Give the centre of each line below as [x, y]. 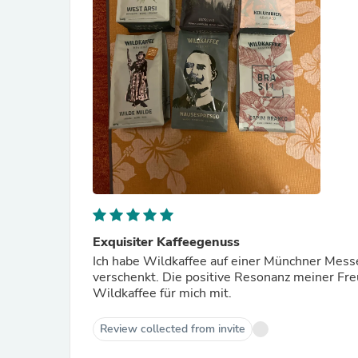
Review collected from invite [173, 329]
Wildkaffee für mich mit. [162, 293]
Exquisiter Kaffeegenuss [166, 242]
